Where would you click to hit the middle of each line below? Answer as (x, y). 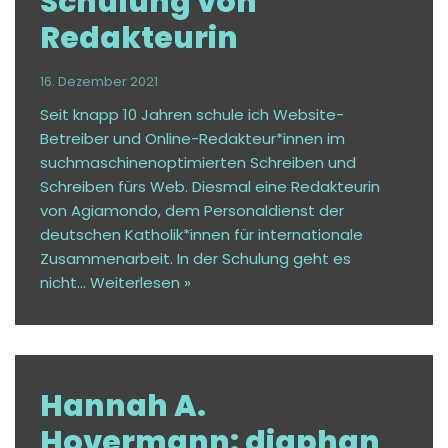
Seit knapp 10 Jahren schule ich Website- (192, 114)
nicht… (65, 282)
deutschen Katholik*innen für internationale (201, 234)
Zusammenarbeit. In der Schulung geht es (195, 258)
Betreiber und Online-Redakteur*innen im (192, 138)
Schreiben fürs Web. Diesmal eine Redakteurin (210, 186)
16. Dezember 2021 (99, 81)
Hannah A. (123, 405)
